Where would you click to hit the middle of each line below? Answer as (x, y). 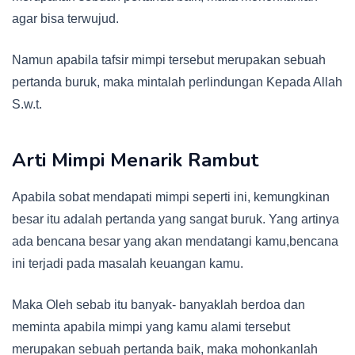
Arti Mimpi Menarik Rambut (135, 160)
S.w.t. (27, 105)
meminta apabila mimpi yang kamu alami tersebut (151, 327)
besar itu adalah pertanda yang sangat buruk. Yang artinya (176, 219)
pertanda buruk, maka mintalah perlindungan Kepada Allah (177, 82)
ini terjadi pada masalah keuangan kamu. (128, 264)
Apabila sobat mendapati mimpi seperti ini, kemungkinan (171, 197)
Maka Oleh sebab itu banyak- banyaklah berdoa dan (158, 305)
